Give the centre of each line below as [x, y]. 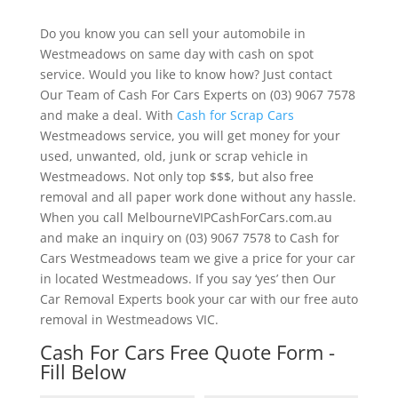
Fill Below [83, 371]
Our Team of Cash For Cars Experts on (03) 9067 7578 [197, 94]
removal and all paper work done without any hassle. [198, 196]
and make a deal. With [108, 115]
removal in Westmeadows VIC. [129, 319]
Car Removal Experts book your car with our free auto [199, 298]
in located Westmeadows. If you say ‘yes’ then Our [187, 278]
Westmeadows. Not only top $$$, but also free [176, 176]
